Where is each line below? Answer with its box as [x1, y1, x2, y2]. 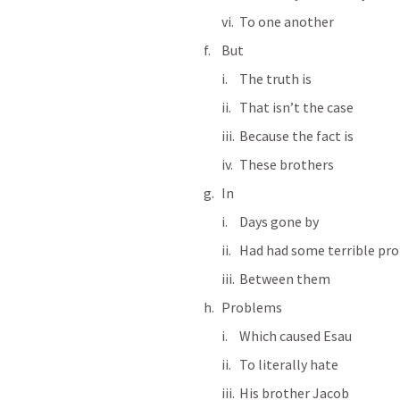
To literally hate [239, 355, 338, 373]
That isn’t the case [239, 98, 354, 116]
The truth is [239, 70, 312, 87]
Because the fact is [239, 127, 354, 145]
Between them [239, 270, 330, 287]
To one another [239, 12, 334, 30]
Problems [221, 298, 282, 316]
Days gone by [239, 212, 319, 230]
